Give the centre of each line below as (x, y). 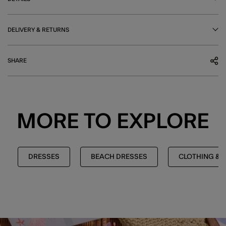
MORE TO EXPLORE (113, 121)
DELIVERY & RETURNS (38, 30)
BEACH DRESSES (119, 157)
